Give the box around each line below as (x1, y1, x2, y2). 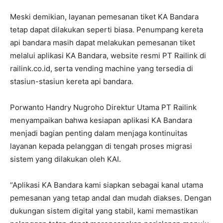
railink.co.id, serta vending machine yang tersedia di (10, 64, 193, 74)
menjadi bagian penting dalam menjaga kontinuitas (10, 128, 188, 138)
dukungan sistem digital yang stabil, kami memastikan (10, 206, 198, 216)
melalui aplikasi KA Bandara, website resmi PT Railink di (10, 51, 206, 61)
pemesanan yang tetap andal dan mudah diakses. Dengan (10, 193, 212, 203)
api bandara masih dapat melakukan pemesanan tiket (10, 38, 195, 48)
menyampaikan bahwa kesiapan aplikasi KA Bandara (10, 115, 192, 125)
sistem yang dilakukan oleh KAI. (10, 154, 121, 164)
